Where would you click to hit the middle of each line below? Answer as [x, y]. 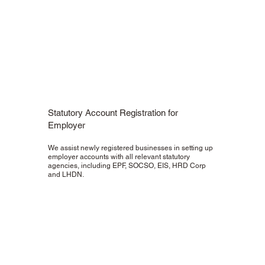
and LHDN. [66, 175]
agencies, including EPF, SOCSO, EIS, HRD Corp [127, 166]
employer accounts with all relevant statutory [119, 157]
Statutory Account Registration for [113, 113]
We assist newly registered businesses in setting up [131, 148]
